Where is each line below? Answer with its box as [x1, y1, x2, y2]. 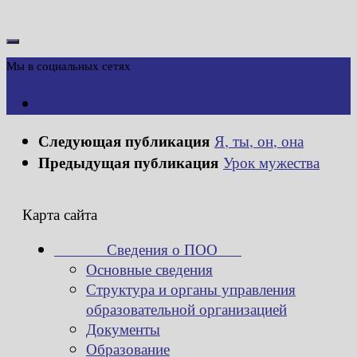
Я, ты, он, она [214, 130, 304, 151]
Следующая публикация [38, 129, 214, 151]
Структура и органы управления [86, 278, 296, 299]
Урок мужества [223, 151, 320, 172]
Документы [86, 318, 160, 339]
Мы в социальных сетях [6, 57, 131, 73]
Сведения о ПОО [54, 238, 241, 259]
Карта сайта [22, 203, 97, 224]
